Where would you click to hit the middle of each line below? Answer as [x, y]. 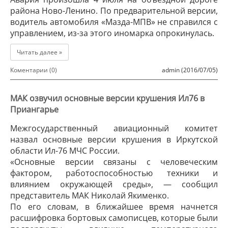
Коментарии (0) [34, 70]
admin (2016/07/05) [190, 70]
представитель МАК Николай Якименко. [90, 195]
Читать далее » [39, 52]
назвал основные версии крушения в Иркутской [114, 139]
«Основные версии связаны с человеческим [114, 162]
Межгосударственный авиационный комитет [114, 128]
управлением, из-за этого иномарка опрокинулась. [112, 33]
